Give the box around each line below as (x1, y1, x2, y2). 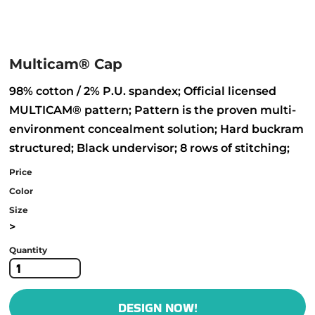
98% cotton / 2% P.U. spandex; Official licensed (9, 84, 276, 98)
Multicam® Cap (9, 56, 122, 72)
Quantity (9, 245, 47, 255)
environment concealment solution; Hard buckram (9, 122, 304, 136)
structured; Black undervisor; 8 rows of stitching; (9, 141, 290, 155)
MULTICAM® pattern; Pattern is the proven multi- (9, 103, 296, 117)
